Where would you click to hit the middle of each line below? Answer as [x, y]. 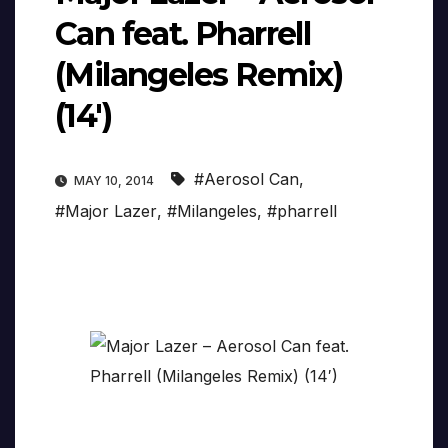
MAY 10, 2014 [114, 181]
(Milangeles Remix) [199, 75]
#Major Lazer [106, 211]
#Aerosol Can [246, 179]
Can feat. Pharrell [183, 34]
